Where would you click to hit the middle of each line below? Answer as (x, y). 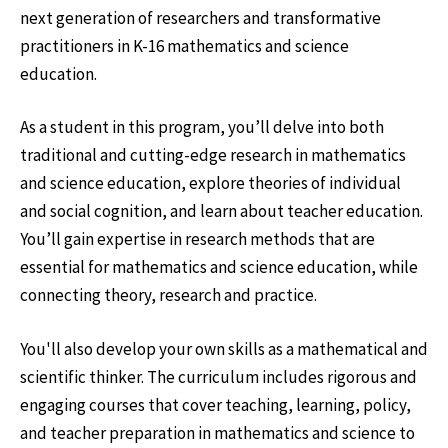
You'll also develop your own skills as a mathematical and (224, 348)
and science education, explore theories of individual (210, 183)
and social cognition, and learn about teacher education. (221, 211)
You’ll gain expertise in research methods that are (197, 239)
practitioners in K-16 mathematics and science (184, 45)
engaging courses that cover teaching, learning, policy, (215, 404)
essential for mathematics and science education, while (219, 267)
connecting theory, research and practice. (168, 295)
